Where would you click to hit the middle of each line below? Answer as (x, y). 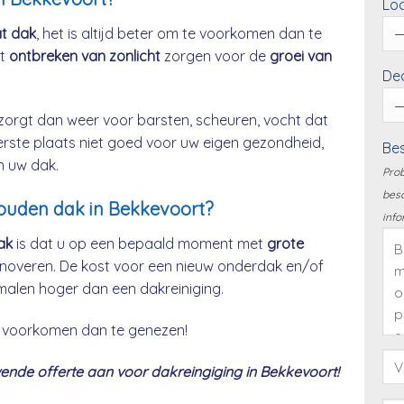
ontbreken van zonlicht (85, 55)
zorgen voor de (215, 55)
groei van (301, 55)
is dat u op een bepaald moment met (140, 244)
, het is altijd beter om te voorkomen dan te (179, 33)
